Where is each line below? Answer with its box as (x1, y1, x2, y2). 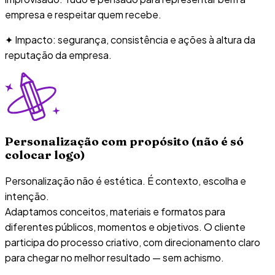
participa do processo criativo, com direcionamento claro (5, 236, 260, 249)
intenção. (5, 190, 49, 203)
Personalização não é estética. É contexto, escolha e (5, 174, 246, 188)
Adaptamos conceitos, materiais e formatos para (5, 205, 225, 219)
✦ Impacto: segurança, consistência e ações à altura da (5, 33, 255, 47)
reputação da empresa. (5, 48, 112, 62)
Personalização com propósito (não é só (5, 134, 244, 149)
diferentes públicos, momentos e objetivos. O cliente (5, 220, 246, 234)
